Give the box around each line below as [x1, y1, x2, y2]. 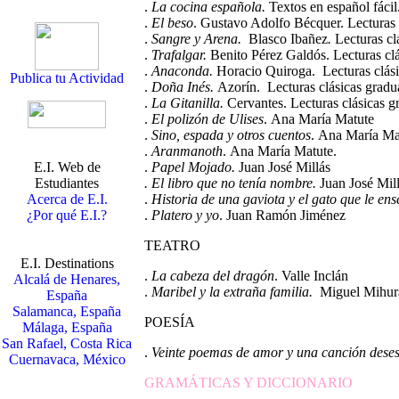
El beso [151, 15, 193, 30]
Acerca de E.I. [26, 191, 108, 207]
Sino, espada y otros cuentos [151, 127, 311, 142]
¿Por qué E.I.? [27, 208, 107, 223]
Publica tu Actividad [10, 70, 124, 85]
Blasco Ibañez [248, 31, 328, 46]
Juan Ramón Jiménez [223, 208, 346, 223]
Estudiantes [35, 175, 99, 191]
